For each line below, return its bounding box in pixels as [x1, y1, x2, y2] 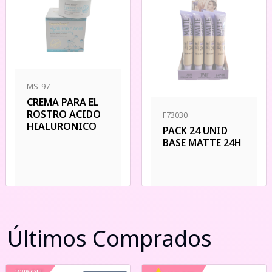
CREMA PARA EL [27, 95, 99, 109]
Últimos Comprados [7, 223, 212, 253]
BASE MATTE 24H [163, 136, 242, 149]
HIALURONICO [27, 120, 97, 133]
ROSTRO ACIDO [27, 107, 101, 121]
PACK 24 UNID [163, 124, 228, 137]
